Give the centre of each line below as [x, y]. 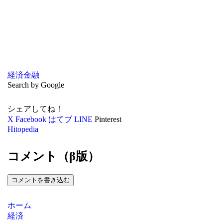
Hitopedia [23, 129]
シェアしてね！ [35, 109]
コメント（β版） [53, 156]
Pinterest [108, 119]
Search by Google [36, 85]
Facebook [31, 119]
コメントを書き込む [40, 180]
